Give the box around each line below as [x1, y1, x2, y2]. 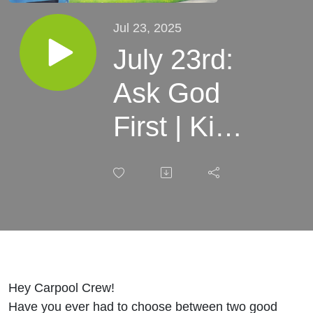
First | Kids [113, 110, 244, 142]
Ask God [113, 77, 220, 108]
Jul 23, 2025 [113, 20, 182, 35]
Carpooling [113, 177, 247, 209]
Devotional [113, 144, 245, 175]
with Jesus [113, 211, 243, 242]
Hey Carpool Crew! [8, 279, 115, 295]
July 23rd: [113, 43, 233, 75]
